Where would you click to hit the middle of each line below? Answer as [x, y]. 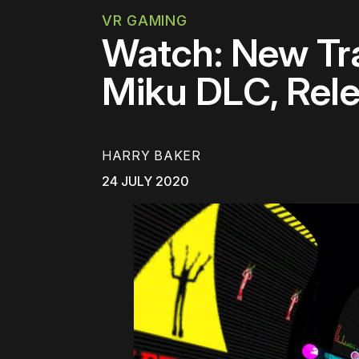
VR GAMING [145, 20]
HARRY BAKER [151, 156]
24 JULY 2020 [145, 182]
